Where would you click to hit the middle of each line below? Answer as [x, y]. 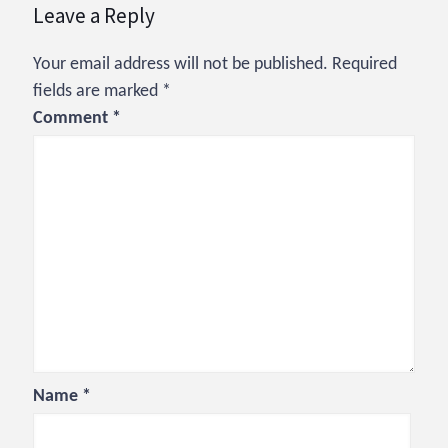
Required [364, 65]
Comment [72, 119]
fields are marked [97, 92]
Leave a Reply [94, 16]
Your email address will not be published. [180, 65]
